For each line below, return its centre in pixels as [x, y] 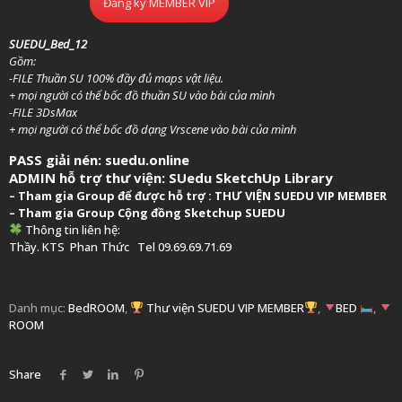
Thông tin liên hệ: [71, 229]
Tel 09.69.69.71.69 [180, 246]
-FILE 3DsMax [43, 112]
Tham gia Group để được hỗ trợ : [116, 195]
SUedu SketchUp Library [251, 177]
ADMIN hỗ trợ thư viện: [89, 177]
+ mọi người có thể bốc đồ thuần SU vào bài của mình [142, 95]
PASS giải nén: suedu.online [99, 159]
